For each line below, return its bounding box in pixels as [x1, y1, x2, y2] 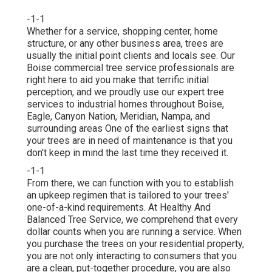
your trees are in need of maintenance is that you [27, 134, 233, 146]
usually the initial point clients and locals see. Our [27, 49, 235, 61]
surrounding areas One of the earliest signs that [27, 122, 228, 134]
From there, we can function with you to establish [27, 177, 234, 189]
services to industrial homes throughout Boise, [27, 98, 224, 110]
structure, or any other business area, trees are [27, 37, 223, 49]
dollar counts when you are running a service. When [27, 225, 242, 237]
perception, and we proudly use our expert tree [27, 86, 224, 98]
